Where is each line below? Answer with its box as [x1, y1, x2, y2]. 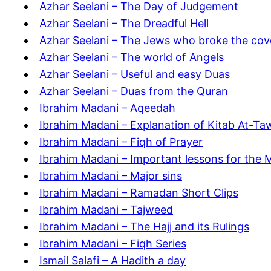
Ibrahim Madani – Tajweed [39, 203, 173, 217]
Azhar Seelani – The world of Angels [39, 51, 224, 64]
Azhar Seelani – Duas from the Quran [39, 85, 228, 98]
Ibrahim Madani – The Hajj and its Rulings [39, 220, 249, 233]
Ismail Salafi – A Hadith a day [39, 254, 186, 267]
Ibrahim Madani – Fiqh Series [39, 237, 186, 250]
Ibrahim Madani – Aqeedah [39, 102, 175, 115]
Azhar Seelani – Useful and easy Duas [39, 68, 230, 81]
